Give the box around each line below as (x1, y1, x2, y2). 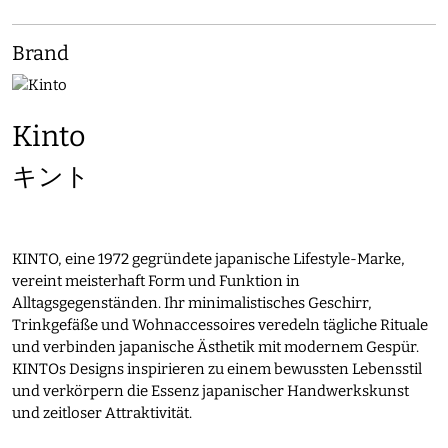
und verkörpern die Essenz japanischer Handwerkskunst (12, 381, 409, 400)
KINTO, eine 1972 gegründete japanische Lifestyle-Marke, (12, 249, 405, 268)
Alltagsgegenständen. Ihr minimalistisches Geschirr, (12, 293, 372, 312)
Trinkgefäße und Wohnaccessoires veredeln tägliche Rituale (12, 315, 428, 334)
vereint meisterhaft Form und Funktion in (12, 271, 300, 290)
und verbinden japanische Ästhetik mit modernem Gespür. (12, 337, 419, 356)
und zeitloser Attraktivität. (12, 403, 192, 422)
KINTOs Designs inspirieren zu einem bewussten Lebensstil (12, 359, 422, 378)
